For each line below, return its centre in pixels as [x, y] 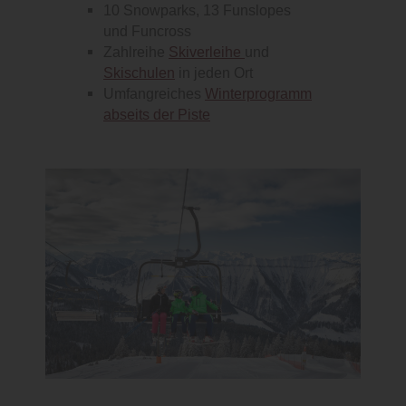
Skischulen [139, 73]
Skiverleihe [207, 53]
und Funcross [147, 32]
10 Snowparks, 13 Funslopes [197, 11]
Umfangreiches [154, 94]
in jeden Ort [214, 73]
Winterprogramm [258, 94]
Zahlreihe [136, 53]
